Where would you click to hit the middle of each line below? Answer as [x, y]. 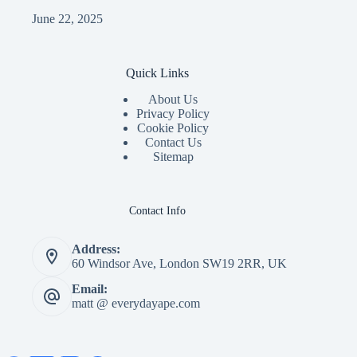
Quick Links [157, 73]
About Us [173, 99]
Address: [96, 249]
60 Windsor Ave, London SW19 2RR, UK [179, 263]
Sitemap [173, 157]
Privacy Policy [173, 114]
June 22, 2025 [67, 19]
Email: [90, 289]
